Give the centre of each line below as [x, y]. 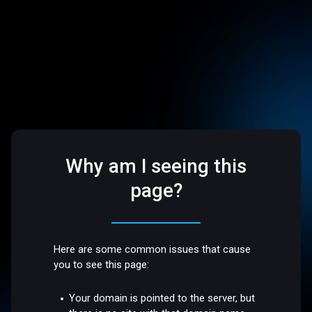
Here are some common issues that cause [153, 250]
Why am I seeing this [156, 166]
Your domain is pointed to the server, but [162, 298]
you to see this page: [102, 265]
